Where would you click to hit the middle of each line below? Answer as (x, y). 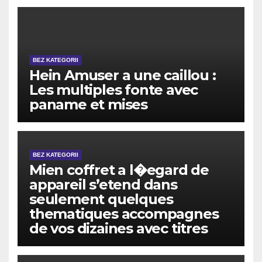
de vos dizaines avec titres (118, 229)
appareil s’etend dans (103, 185)
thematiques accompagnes (124, 214)
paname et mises (89, 105)
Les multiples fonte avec (114, 90)
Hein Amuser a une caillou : (123, 75)
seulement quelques (101, 199)
